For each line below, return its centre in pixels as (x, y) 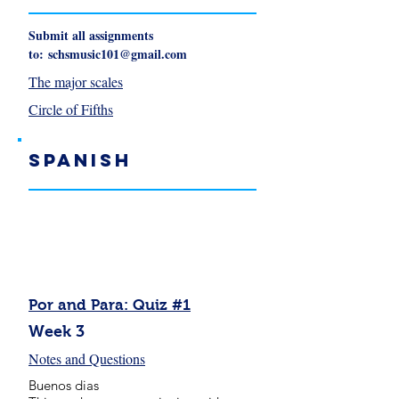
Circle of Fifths (71, 109)
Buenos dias (65, 385)
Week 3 (57, 331)
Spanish (80, 160)
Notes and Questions (87, 358)
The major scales (76, 81)
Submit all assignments (91, 35)
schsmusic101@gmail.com (118, 54)
